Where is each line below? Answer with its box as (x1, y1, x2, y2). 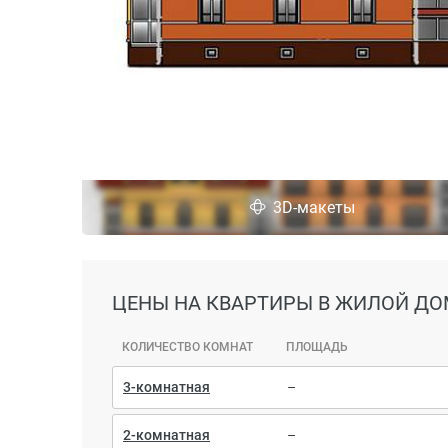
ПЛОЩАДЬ (286, 339, 348, 354)
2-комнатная (123, 426, 210, 443)
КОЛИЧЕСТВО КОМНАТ (122, 339, 253, 354)
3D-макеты (272, 198, 355, 217)
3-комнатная (123, 378, 210, 395)
